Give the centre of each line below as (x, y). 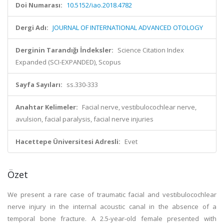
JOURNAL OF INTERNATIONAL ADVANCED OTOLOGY (128, 27)
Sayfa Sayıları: (39, 84)
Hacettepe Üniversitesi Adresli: (68, 141)
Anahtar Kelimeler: (47, 107)
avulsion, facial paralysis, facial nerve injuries (84, 119)
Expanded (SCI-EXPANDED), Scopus (68, 62)
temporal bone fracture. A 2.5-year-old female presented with (112, 218)
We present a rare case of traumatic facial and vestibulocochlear (112, 194)
